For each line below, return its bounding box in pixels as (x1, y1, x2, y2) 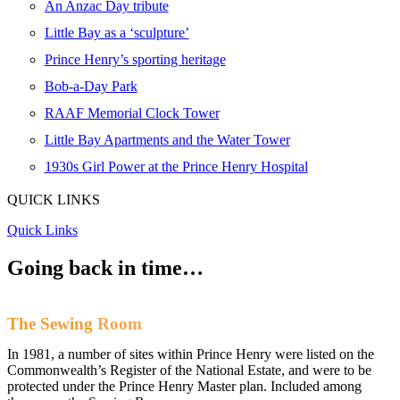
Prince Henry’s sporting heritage (44, 52, 226, 68)
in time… (118, 256, 204, 280)
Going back (7, 256, 118, 280)
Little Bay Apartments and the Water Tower (44, 132, 290, 148)
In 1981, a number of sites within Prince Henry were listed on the (7, 346, 374, 362)
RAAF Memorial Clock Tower (44, 105, 220, 121)
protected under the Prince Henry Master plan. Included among (7, 379, 362, 395)
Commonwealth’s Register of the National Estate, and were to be (7, 362, 371, 379)
